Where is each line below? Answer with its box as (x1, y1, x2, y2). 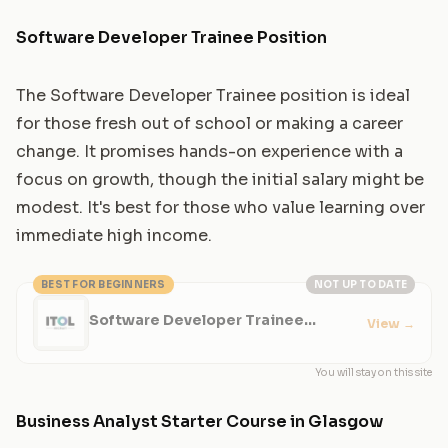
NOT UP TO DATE (313, 277, 407, 291)
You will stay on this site (315, 365, 432, 379)
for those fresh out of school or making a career (16, 112, 403, 134)
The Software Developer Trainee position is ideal (16, 84, 410, 106)
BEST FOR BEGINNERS (41, 277, 166, 291)
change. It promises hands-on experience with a (16, 140, 403, 162)
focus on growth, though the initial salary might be (16, 168, 424, 190)
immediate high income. (16, 224, 212, 246)
